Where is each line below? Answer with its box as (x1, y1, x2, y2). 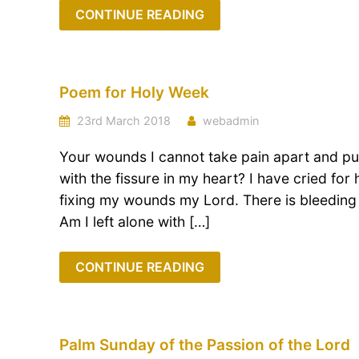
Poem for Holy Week (59, 83, 209, 102)
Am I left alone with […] (59, 213, 210, 230)
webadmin (203, 114, 259, 127)
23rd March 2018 (74, 114, 171, 127)
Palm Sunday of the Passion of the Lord (59, 336, 350, 354)
